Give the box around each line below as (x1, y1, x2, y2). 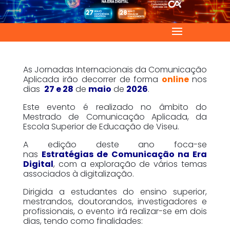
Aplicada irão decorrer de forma (23, 73, 162, 85)
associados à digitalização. (23, 167, 134, 180)
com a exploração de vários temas (58, 158, 207, 170)
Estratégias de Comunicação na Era (42, 148, 207, 160)
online (162, 73, 193, 85)
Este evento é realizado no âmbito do (23, 101, 207, 113)
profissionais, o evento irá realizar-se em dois (23, 205, 207, 217)
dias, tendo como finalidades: (23, 215, 143, 227)
